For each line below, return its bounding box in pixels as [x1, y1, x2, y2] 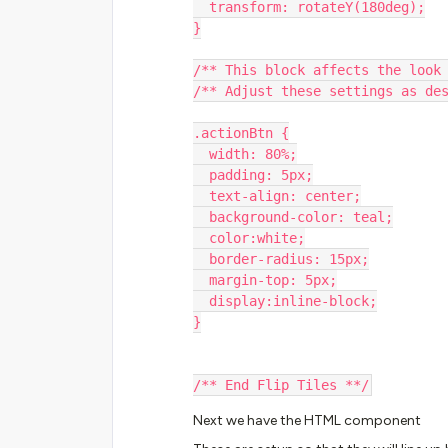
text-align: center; [209, 188, 361, 204]
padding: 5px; [209, 167, 313, 183]
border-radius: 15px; [209, 251, 369, 267]
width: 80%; [209, 146, 297, 162]
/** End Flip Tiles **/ [193, 377, 369, 393]
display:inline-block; [209, 293, 377, 309]
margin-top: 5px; [209, 272, 337, 288]
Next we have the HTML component [193, 412, 421, 429]
